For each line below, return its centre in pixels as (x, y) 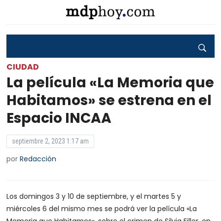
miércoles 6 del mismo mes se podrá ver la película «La (102, 209)
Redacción (38, 159)
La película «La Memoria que (110, 83)
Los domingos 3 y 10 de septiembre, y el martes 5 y (94, 196)
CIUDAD (23, 67)
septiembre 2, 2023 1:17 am (51, 141)
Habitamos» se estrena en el (109, 100)
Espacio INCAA (59, 118)
